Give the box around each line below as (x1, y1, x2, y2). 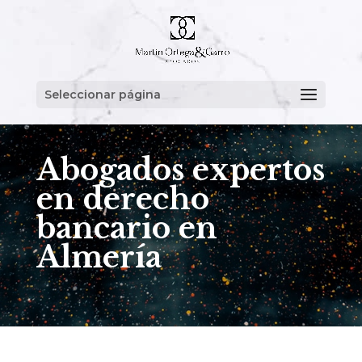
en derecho (36, 181, 209, 217)
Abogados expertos (36, 152, 325, 188)
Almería (36, 239, 162, 276)
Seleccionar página (44, 87, 161, 102)
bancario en (36, 210, 217, 246)
